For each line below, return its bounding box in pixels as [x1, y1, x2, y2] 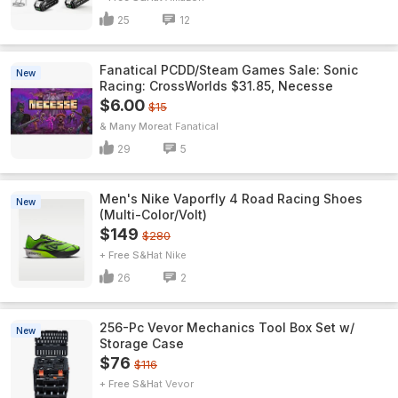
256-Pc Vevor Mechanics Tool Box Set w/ [99, 320, 354, 335]
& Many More [99, 120, 163, 132]
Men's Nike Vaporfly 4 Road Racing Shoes [99, 191, 362, 206]
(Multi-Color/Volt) [99, 207, 207, 222]
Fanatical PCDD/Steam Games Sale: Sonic [99, 62, 358, 77]
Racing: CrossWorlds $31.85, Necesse [99, 78, 333, 93]
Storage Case [99, 336, 184, 351]
